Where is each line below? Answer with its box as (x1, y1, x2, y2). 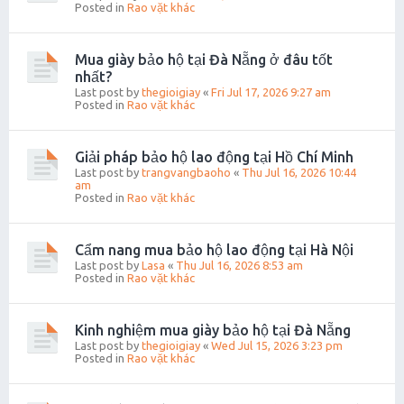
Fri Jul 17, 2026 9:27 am (211, 86, 331, 99)
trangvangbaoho (142, 166, 231, 179)
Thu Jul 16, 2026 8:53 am (176, 259, 303, 272)
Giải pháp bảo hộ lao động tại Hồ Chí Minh (75, 149, 353, 166)
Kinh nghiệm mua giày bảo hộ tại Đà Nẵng (75, 322, 351, 339)
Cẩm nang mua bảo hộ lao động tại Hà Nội (75, 242, 353, 259)
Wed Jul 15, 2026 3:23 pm (211, 339, 343, 353)
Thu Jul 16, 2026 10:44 (242, 166, 356, 179)
